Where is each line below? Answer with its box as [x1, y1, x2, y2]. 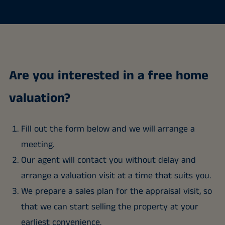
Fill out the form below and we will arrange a [21, 123, 195, 136]
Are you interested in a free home [9, 66, 208, 85]
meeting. [21, 138, 54, 152]
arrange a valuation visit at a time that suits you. [21, 169, 211, 183]
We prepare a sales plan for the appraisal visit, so [21, 185, 212, 198]
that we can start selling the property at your [21, 200, 198, 214]
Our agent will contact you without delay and [21, 154, 196, 167]
